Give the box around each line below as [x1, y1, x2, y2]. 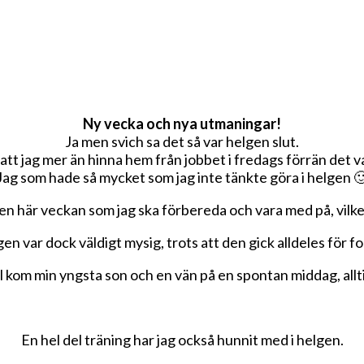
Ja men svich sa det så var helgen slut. [65, 132, 299, 150]
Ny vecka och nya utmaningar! [83, 114, 281, 132]
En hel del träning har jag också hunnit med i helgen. [20, 330, 344, 349]
